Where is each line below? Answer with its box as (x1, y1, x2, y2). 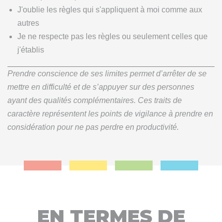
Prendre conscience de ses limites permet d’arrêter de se (7, 69, 207, 78)
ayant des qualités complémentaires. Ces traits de (7, 96, 182, 105)
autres (17, 19, 39, 28)
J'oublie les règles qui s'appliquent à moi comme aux (17, 5, 202, 14)
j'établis (17, 46, 44, 55)
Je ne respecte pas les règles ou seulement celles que (17, 32, 208, 41)
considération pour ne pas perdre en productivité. (7, 123, 179, 132)
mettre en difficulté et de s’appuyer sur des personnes (7, 83, 194, 92)
